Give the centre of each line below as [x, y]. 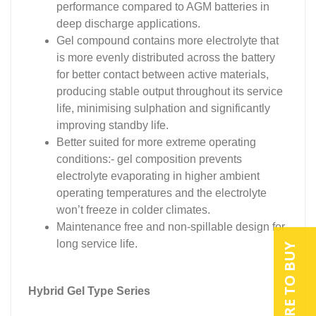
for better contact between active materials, [163, 74]
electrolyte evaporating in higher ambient [158, 176]
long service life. [97, 244]
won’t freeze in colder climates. [133, 210]
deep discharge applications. [130, 24]
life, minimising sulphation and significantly [163, 108]
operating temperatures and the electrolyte [162, 193]
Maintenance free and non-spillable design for [171, 227]
